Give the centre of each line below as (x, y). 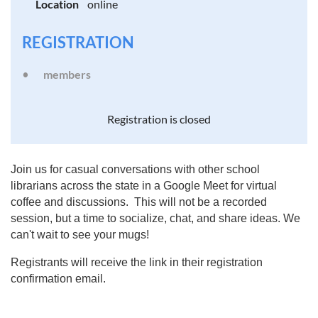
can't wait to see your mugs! (80, 235)
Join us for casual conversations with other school (135, 169)
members (67, 74)
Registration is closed (159, 119)
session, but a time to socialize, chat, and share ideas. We (155, 218)
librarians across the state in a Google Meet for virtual (144, 186)
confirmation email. (58, 279)
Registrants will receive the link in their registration (137, 262)
